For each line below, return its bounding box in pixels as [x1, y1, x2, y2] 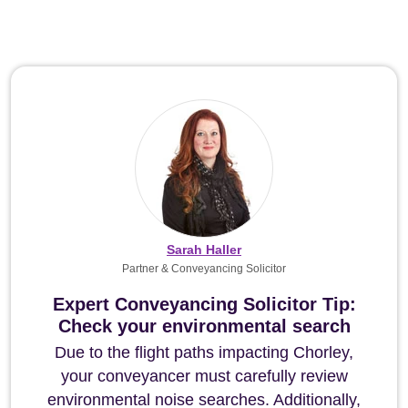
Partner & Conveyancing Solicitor [122, 262, 286, 275]
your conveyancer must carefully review [60, 367, 348, 385]
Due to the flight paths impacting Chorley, [55, 343, 353, 362]
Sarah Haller [167, 242, 241, 257]
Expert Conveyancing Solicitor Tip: [52, 294, 356, 314]
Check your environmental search [57, 316, 351, 336]
